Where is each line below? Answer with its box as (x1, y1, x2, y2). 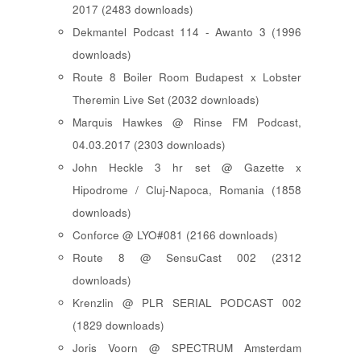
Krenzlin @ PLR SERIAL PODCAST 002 (73, 294, 301, 310)
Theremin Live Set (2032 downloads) (73, 91, 259, 107)
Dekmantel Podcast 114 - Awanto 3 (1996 (73, 23, 301, 39)
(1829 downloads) (73, 317, 164, 333)
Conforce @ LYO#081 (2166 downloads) (73, 226, 278, 243)
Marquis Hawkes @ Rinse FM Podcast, (73, 114, 301, 130)
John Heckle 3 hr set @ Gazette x (73, 159, 301, 175)
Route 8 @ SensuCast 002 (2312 (73, 249, 301, 265)
